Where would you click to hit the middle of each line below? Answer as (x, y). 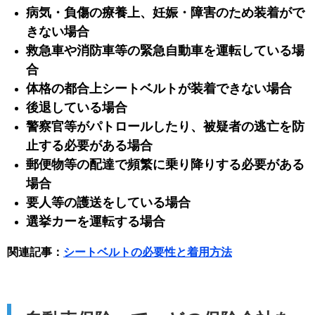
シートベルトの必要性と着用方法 (148, 252)
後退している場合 (77, 107)
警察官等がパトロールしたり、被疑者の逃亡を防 (166, 126)
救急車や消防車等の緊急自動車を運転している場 (166, 50)
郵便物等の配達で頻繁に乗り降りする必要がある (166, 164)
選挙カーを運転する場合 (96, 221)
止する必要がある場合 (90, 145)
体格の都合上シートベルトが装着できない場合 (159, 88)
